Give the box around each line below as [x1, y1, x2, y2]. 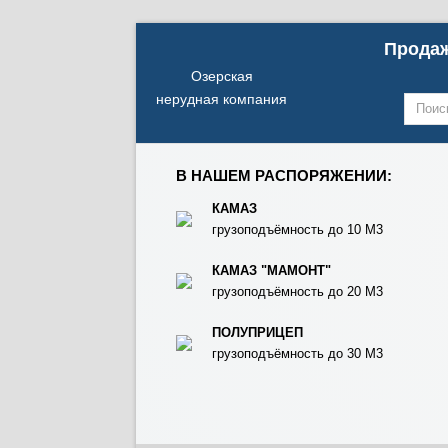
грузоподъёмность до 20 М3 [212, 284, 383, 299]
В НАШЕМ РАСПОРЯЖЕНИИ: [176, 167, 392, 184]
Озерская [190, 68, 253, 84]
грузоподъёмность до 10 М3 [212, 222, 383, 237]
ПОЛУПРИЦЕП [212, 325, 303, 340]
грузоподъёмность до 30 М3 [212, 346, 383, 361]
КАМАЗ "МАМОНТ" [212, 263, 331, 278]
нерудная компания [156, 91, 287, 107]
